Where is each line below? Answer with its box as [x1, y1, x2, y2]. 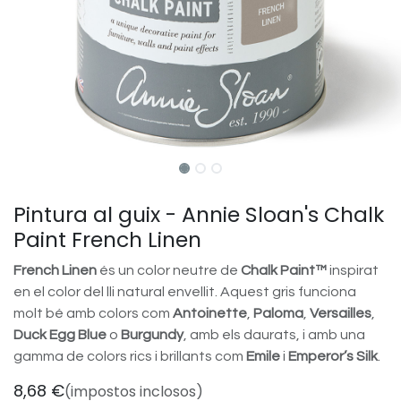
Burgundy [121, 328, 183, 342]
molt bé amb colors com [13, 306, 173, 320]
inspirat [327, 263, 379, 277]
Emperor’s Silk [288, 349, 378, 363]
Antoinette [173, 306, 247, 320]
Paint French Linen [13, 225, 201, 254]
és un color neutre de [97, 263, 241, 277]
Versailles [310, 306, 371, 320]
